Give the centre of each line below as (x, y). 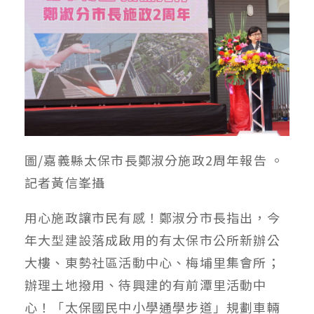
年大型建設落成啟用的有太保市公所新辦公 (152, 239)
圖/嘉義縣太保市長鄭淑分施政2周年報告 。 (155, 159)
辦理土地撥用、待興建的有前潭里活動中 (146, 284)
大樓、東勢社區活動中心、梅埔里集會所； (152, 262)
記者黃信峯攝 (65, 182)
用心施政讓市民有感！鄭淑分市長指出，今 (152, 217)
